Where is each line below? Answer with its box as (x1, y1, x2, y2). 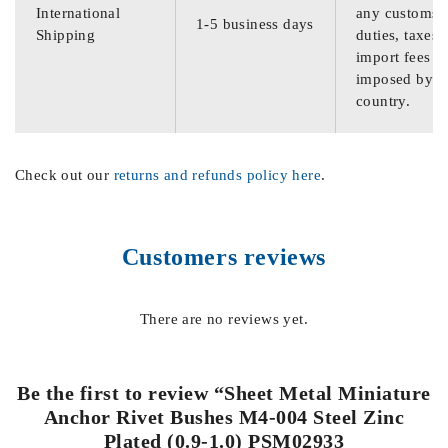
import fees (356, 48, 431, 65)
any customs (356, 4, 439, 21)
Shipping (36, 26, 96, 43)
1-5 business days (196, 15, 314, 32)
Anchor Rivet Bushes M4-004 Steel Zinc (43, 405, 405, 428)
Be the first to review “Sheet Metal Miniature (17, 381, 431, 404)
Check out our (15, 166, 114, 183)
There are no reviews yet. (140, 310, 308, 327)
